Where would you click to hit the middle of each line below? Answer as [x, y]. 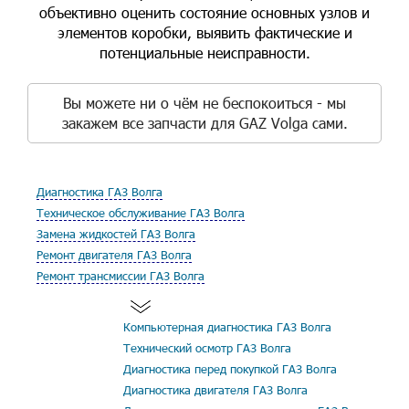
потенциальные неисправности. [204, 52]
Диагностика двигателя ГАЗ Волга [215, 390]
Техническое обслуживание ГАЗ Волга [141, 213]
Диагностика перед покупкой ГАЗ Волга [230, 369]
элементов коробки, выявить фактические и [204, 32]
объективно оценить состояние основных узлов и [204, 12]
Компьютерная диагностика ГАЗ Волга [227, 327]
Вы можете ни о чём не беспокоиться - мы [204, 103]
